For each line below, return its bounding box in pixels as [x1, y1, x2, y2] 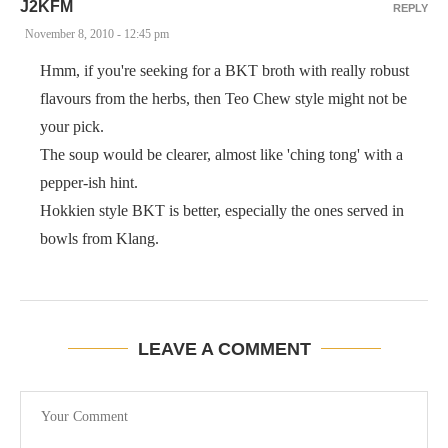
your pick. [40, 118, 104, 135]
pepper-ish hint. [40, 174, 138, 191]
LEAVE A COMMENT [137, 339, 311, 359]
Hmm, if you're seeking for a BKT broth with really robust [40, 62, 409, 79]
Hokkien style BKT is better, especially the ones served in [40, 202, 404, 219]
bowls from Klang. [40, 230, 159, 247]
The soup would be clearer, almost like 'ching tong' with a [40, 146, 403, 163]
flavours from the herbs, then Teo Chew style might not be [40, 90, 407, 107]
